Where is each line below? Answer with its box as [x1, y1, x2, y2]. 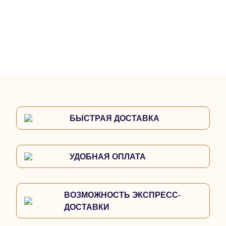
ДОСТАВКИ [64, 201, 110, 212]
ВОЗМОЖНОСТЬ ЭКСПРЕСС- [64, 189, 181, 200]
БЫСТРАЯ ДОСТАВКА [70, 112, 159, 124]
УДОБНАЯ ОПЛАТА [70, 150, 146, 162]
